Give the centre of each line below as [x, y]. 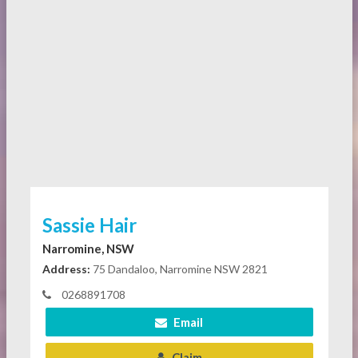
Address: [66, 269]
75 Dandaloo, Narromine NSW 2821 [179, 269]
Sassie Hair [89, 225]
